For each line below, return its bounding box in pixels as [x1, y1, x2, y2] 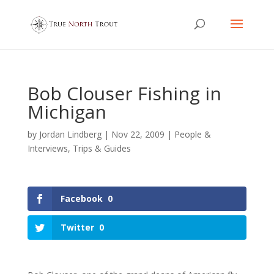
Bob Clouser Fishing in [27, 81, 221, 106]
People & [174, 128, 211, 140]
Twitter [60, 221, 94, 234]
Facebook [60, 193, 103, 204]
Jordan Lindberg [39, 128, 102, 140]
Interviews [27, 143, 68, 154]
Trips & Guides [72, 143, 131, 154]
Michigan [27, 99, 106, 124]
